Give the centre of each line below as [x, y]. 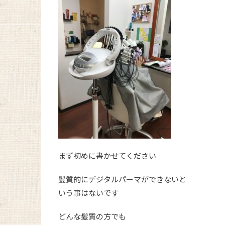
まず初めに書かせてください [107, 156]
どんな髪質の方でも [92, 216]
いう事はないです [88, 193]
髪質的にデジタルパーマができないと [122, 179]
